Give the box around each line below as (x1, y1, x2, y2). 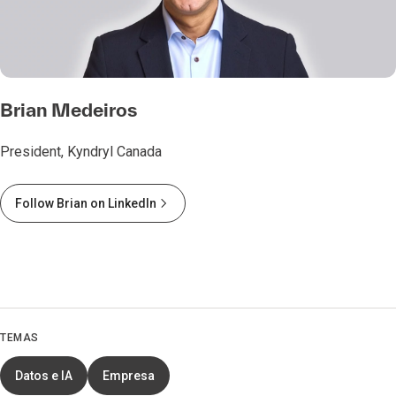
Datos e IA (15, 369, 72, 384)
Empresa (103, 369, 155, 384)
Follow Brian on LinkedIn (15, 196, 156, 211)
